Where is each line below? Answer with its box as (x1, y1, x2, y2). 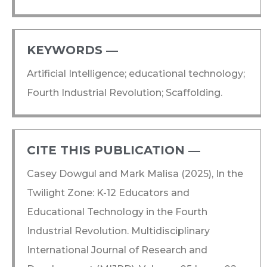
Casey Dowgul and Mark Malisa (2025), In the (27, 167, 243, 179)
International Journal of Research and (27, 244, 207, 256)
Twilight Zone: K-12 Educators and (27, 187, 190, 198)
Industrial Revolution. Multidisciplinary (27, 225, 210, 237)
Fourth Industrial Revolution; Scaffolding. (27, 86, 222, 98)
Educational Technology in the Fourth (27, 206, 207, 218)
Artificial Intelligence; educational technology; (27, 67, 245, 79)
